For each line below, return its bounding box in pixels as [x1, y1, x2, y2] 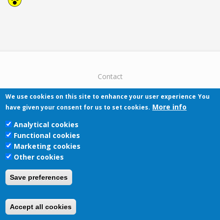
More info [152, 102, 187, 111]
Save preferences [10, 173, 68, 181]
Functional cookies [14, 131, 81, 140]
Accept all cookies [10, 203, 72, 211]
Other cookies [14, 152, 64, 162]
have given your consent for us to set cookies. [5, 103, 151, 111]
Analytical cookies [14, 120, 79, 129]
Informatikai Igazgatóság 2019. [54, 143, 166, 153]
